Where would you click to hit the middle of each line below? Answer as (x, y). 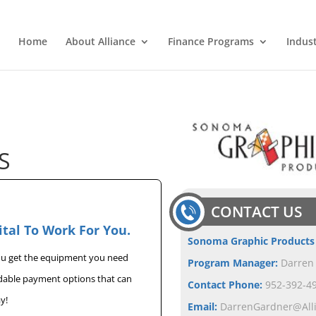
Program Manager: (235, 263)
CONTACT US (257, 212)
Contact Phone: (227, 285)
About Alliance (100, 41)
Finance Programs (211, 41)
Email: (204, 306)
